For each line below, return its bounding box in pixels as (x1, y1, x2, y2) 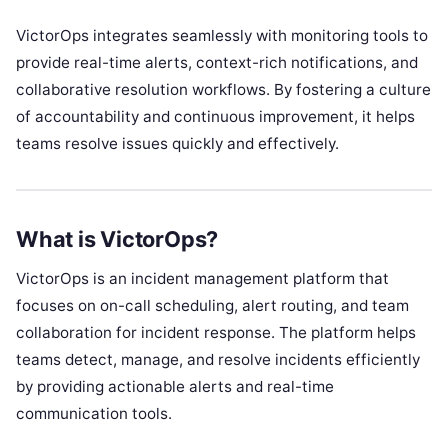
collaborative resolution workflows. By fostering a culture (16, 79, 431, 99)
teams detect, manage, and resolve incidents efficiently (16, 350, 420, 370)
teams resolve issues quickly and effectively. (16, 133, 339, 153)
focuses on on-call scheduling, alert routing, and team (16, 296, 409, 316)
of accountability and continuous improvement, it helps (16, 106, 415, 126)
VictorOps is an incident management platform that (16, 269, 389, 289)
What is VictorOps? (16, 226, 219, 253)
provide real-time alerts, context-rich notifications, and (16, 52, 418, 72)
